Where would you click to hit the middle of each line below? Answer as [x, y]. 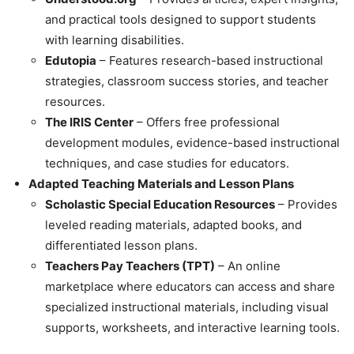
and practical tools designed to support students [181, 19]
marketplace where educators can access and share [190, 286]
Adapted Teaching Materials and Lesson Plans [161, 183]
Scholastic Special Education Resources [160, 204]
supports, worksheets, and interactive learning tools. [192, 327]
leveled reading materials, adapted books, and [173, 224]
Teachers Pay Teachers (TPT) [130, 265]
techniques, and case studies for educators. [167, 163]
